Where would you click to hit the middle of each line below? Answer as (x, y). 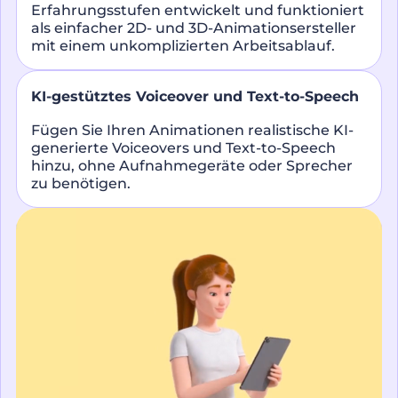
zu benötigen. (81, 183)
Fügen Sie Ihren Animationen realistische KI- (192, 130)
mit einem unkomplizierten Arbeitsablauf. (183, 45)
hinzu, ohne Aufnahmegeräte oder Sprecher (192, 165)
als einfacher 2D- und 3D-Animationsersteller (194, 28)
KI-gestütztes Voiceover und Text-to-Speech (195, 96)
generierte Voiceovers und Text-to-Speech (183, 147)
